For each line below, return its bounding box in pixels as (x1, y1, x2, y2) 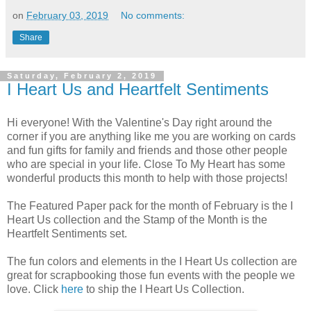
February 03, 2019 (26, 10, 108, 22)
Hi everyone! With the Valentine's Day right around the (7, 117, 272, 129)
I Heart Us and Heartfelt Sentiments (7, 80, 269, 99)
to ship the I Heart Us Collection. (83, 283, 244, 296)
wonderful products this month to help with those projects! (7, 172, 287, 185)
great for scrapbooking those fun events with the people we (7, 269, 295, 282)
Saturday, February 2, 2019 (7, 72, 157, 81)
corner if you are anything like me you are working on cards (7, 131, 296, 143)
